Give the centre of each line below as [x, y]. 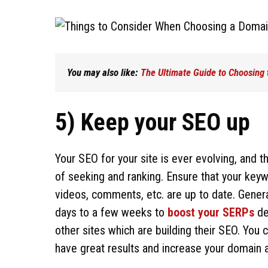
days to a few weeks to [111, 212]
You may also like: [103, 72]
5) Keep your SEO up [153, 122]
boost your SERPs [211, 212]
